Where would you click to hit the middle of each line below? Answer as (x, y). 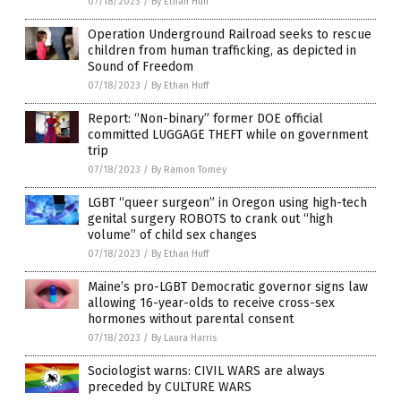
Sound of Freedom (141, 66)
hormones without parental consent (191, 319)
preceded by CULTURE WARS (170, 387)
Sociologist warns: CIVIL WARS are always (206, 371)
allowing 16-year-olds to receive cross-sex (211, 303)
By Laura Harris (184, 337)
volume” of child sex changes (172, 235)
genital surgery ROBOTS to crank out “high (210, 218)
